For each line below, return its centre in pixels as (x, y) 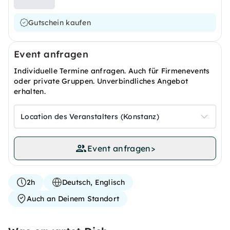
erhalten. (30, 91)
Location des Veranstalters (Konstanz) (90, 117)
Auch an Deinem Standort (73, 199)
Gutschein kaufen (60, 23)
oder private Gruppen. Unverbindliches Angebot (101, 81)
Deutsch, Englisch (93, 182)
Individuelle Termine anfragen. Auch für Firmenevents (112, 71)
